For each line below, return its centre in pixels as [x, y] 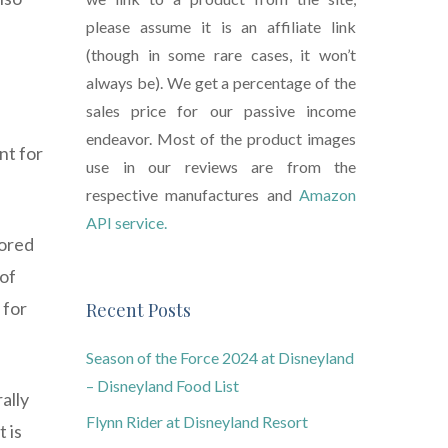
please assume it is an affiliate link [221, 27]
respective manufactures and [192, 195]
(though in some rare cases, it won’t [221, 55]
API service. [126, 223]
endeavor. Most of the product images [221, 139]
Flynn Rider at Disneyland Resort [197, 422]
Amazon [327, 195]
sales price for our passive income [221, 111]
